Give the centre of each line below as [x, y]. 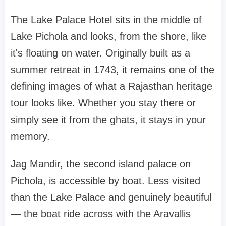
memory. [30, 136]
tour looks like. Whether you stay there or [103, 103]
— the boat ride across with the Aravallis [101, 214]
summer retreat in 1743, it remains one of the [112, 69]
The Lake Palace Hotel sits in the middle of [106, 19]
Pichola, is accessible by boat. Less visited [105, 180]
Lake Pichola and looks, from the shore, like [108, 36]
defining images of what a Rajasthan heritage [111, 86]
